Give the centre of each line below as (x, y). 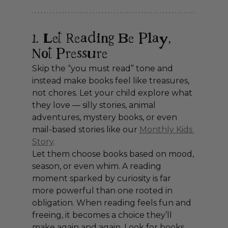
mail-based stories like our (85, 130)
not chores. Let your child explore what (113, 93)
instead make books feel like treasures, (111, 81)
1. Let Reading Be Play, (103, 39)
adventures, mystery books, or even (105, 118)
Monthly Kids (167, 130)
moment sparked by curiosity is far (102, 179)
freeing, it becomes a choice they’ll (103, 215)
